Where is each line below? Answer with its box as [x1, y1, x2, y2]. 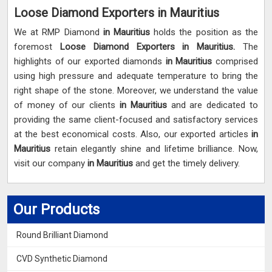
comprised [212, 56, 259, 67]
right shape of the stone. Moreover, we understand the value [14, 85, 258, 97]
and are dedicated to [171, 100, 259, 111]
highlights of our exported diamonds [14, 56, 166, 67]
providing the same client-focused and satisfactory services [14, 114, 258, 126]
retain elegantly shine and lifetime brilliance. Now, [54, 143, 259, 155]
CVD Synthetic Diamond [16, 254, 107, 264]
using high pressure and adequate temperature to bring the [14, 70, 258, 82]
